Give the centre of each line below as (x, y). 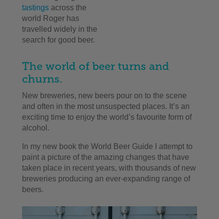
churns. (42, 79)
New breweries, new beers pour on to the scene (104, 96)
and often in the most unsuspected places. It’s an (106, 107)
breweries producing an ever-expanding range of (106, 179)
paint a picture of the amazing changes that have (105, 157)
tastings (35, 8)
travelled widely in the (59, 29)
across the (67, 8)
